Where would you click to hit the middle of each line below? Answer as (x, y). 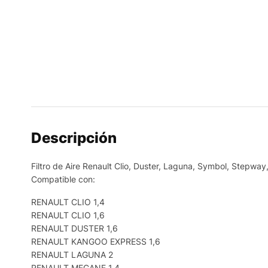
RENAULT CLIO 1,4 (68, 202)
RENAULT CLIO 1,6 (68, 215)
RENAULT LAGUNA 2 (72, 255)
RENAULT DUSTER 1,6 (74, 228)
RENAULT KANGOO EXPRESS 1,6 (96, 241)
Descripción (74, 138)
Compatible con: (63, 179)
